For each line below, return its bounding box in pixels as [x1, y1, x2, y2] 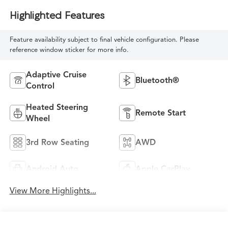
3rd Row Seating [25, 137, 89, 148]
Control [25, 81, 54, 92]
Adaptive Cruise [25, 70, 87, 80]
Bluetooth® [135, 75, 179, 86]
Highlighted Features [9, 9, 104, 21]
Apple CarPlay [135, 164, 190, 175]
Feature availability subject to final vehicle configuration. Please [9, 36, 199, 44]
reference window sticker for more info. [9, 46, 129, 54]
